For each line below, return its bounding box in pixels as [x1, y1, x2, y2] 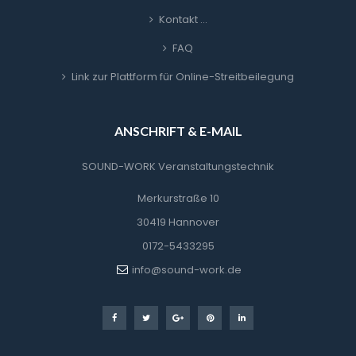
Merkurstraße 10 [137, 191, 219, 207]
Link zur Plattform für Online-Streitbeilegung [72, 69, 294, 85]
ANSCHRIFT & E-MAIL [114, 123, 242, 139]
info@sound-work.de [131, 262, 242, 278]
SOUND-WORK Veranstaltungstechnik [82, 159, 274, 175]
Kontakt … [158, 12, 207, 28]
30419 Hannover [137, 215, 219, 230]
